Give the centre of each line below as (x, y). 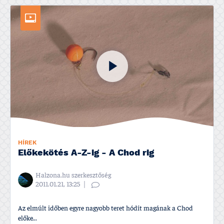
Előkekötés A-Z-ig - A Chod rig (86, 153)
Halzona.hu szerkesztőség (73, 176)
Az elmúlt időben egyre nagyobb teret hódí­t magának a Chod (105, 209)
